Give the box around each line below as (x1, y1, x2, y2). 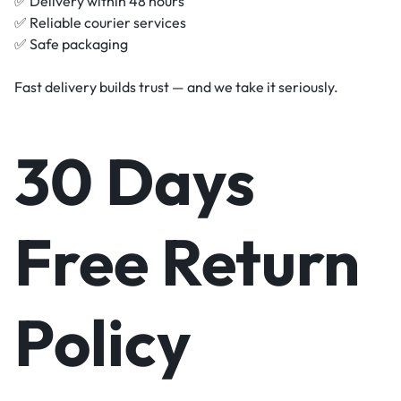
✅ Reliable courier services (14, 13, 186, 32)
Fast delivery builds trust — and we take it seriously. (14, 78, 338, 97)
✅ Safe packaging (14, 35, 128, 54)
